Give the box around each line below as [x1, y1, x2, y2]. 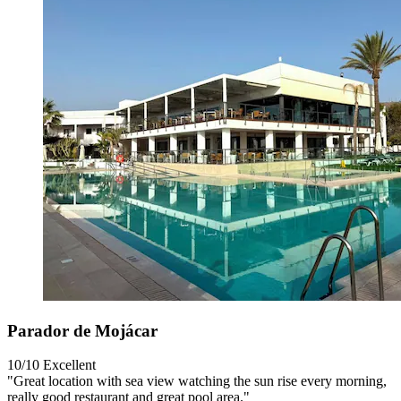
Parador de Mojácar [7, 320, 158, 340]
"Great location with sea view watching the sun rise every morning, [7, 373, 387, 389]
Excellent [43, 357, 96, 373]
